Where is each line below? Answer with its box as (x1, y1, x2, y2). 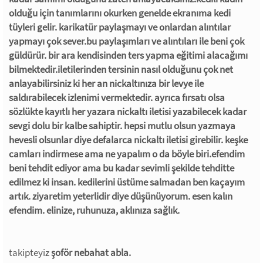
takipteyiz (9, 245, 51, 259)
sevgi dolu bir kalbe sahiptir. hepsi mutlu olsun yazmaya (9, 119, 235, 132)
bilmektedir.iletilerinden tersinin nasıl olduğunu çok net (9, 62, 233, 76)
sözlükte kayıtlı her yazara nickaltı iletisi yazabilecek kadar (9, 104, 247, 118)
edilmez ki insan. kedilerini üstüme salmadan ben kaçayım (9, 175, 245, 188)
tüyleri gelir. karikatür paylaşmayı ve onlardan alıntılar (9, 20, 231, 33)
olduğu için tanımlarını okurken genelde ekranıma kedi (9, 6, 231, 19)
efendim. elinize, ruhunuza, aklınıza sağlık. (9, 203, 180, 217)
